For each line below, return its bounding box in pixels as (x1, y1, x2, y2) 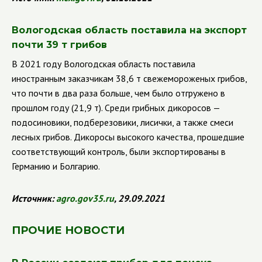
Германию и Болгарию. (12, 160, 100, 172)
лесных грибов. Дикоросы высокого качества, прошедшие (12, 131, 244, 143)
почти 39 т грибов (12, 39, 107, 50)
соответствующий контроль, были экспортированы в (12, 146, 226, 157)
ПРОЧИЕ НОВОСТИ (12, 224, 125, 237)
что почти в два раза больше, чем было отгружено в (12, 87, 225, 99)
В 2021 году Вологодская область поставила (12, 58, 195, 70)
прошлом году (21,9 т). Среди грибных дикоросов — (12, 102, 220, 113)
